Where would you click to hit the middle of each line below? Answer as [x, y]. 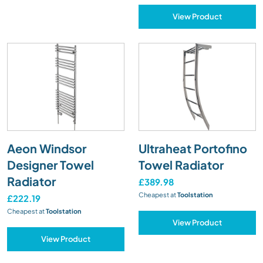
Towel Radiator [181, 164]
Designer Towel [50, 164]
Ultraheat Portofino [193, 148]
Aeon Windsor [47, 148]
